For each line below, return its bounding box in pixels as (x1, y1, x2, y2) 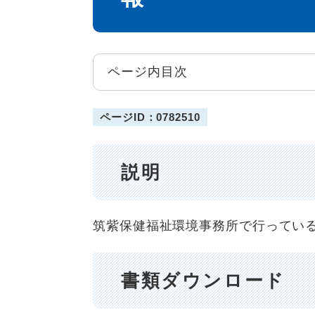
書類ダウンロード (121, 269, 285, 291)
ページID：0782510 (100, 110, 200, 123)
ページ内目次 (108, 65, 188, 79)
